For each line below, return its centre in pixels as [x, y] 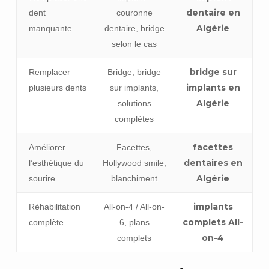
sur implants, [134, 88]
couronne [134, 13]
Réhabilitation [54, 207]
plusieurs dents [57, 88]
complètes [134, 119]
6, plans [134, 222]
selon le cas [134, 44]
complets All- [213, 222]
